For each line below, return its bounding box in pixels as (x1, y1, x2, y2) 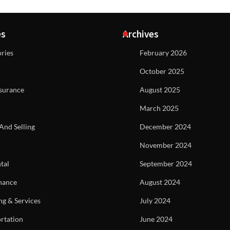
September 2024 (140, 159, 192, 168)
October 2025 (140, 67, 184, 75)
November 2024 (140, 141, 191, 149)
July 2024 (140, 196, 170, 205)
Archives (123, 28, 159, 40)
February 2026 (140, 48, 187, 57)
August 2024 (140, 178, 180, 186)
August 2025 (140, 85, 180, 94)
